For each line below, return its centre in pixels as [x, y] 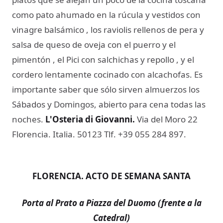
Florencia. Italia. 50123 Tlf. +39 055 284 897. [99, 134]
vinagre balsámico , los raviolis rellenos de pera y [108, 30]
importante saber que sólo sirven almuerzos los [106, 90]
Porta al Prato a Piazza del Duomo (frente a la [111, 203]
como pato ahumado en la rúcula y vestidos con [106, 15]
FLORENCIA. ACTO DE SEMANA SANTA [111, 176]
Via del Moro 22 [166, 119]
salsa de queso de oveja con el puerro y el [94, 45]
